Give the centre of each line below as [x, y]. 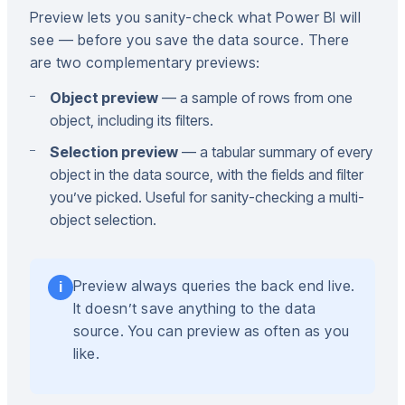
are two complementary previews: [145, 62]
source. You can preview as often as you [212, 331]
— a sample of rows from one [255, 98]
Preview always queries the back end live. [214, 286]
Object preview [104, 98]
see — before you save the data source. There [190, 40]
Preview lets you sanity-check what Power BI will [196, 17]
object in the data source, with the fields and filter [207, 174]
